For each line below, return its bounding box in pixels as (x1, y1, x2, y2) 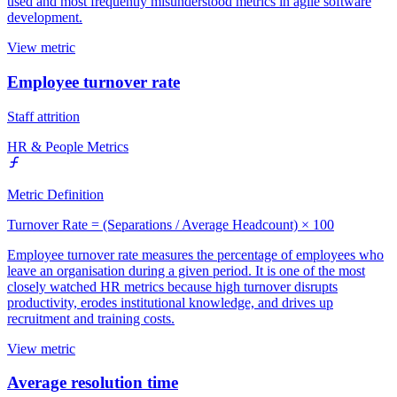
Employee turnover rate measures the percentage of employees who (7, 246, 384, 262)
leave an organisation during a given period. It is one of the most (7, 262, 365, 278)
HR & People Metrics (7, 138, 128, 154)
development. (7, 10, 82, 26)
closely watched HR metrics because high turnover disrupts (7, 278, 338, 294)
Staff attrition (7, 108, 80, 124)
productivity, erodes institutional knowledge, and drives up (7, 294, 333, 310)
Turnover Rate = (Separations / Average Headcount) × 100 (7, 216, 334, 232)
